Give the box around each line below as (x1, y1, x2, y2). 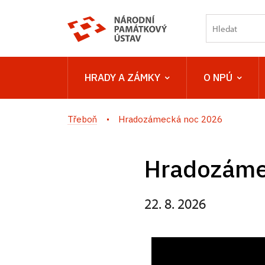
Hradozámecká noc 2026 (118, 114, 222, 125)
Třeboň (67, 114, 97, 125)
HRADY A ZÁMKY (85, 71, 160, 84)
